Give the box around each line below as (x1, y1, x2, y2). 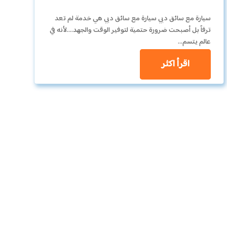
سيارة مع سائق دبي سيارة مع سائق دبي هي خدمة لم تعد (55, 12, 211, 25)
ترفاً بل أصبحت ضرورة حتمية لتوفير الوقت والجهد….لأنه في (50, 24, 211, 36)
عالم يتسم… (178, 35, 211, 48)
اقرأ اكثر (161, 56, 190, 72)
